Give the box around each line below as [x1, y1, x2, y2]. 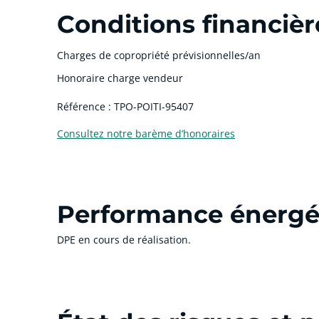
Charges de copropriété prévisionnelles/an [57, 48, 261, 62]
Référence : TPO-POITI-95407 [57, 99, 194, 113]
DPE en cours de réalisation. [57, 232, 191, 246]
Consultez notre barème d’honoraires [57, 126, 235, 140]
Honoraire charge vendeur [57, 70, 183, 85]
